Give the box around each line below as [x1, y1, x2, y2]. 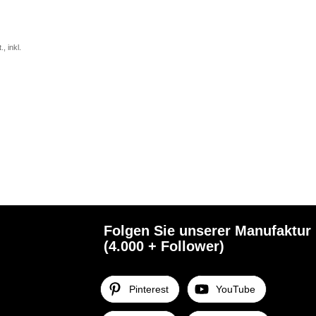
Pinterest [129, 284, 169, 296]
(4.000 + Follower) [104, 238, 225, 255]
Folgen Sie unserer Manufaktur [104, 223, 312, 239]
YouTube [216, 284, 256, 296]
